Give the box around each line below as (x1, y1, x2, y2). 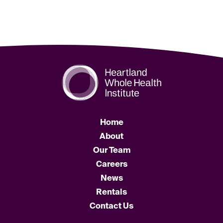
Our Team (93, 147, 130, 155)
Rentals (96, 189, 127, 197)
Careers (96, 161, 127, 169)
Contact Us (90, 203, 133, 211)
